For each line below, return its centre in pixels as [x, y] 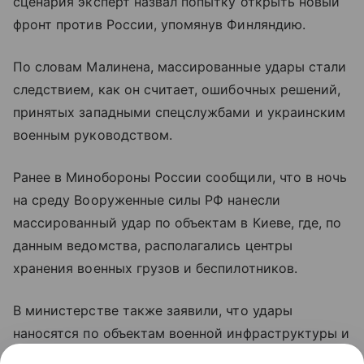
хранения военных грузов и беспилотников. [155, 269]
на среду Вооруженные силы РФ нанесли [147, 200]
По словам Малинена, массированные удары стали [180, 67]
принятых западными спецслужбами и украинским [180, 113]
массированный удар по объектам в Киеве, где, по [178, 223]
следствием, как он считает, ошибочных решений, [177, 90]
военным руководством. [93, 135]
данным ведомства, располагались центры [153, 246]
